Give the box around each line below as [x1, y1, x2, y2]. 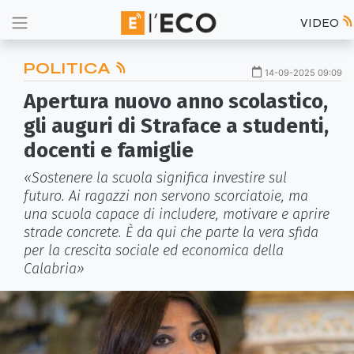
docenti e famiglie [24, 138, 194, 163]
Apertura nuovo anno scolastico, [24, 89, 328, 114]
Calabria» [24, 260, 85, 277]
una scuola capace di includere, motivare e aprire [24, 205, 330, 223]
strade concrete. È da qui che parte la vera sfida [24, 224, 318, 241]
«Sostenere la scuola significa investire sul [24, 169, 287, 186]
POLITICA [24, 58, 115, 78]
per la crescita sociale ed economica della [24, 242, 284, 259]
